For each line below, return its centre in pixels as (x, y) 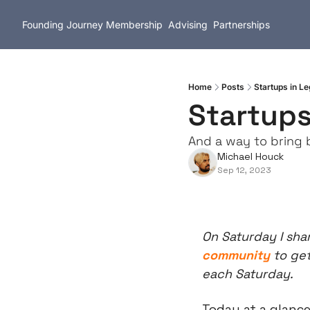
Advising (188, 25)
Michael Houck (250, 156)
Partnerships (241, 25)
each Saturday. (248, 274)
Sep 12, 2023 (244, 170)
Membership (134, 25)
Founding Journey (63, 25)
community (236, 255)
